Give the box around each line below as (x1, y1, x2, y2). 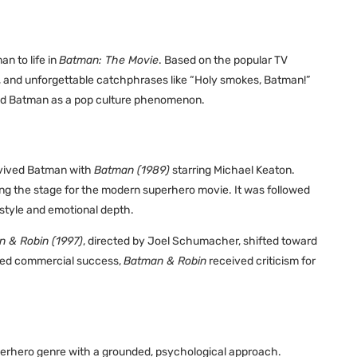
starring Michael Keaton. (170, 163, 295, 178)
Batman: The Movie (59, 53, 159, 67)
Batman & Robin (124, 254, 206, 269)
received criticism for (206, 254, 316, 269)
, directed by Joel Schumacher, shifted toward (83, 234, 317, 249)
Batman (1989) (94, 163, 170, 178)
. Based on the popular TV (159, 53, 288, 67)
